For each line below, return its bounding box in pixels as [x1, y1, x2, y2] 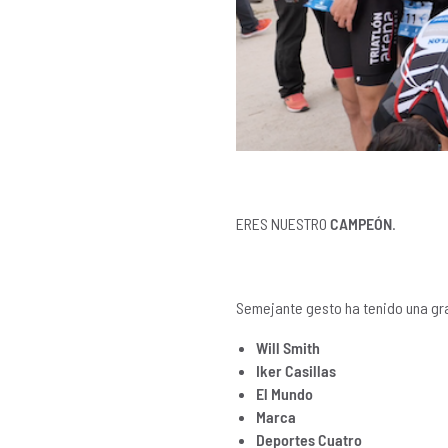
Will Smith [256, 338, 320, 358]
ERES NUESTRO [236, 214, 330, 234]
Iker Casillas [256, 361, 336, 381]
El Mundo [256, 384, 313, 404]
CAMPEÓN [330, 214, 392, 234]
